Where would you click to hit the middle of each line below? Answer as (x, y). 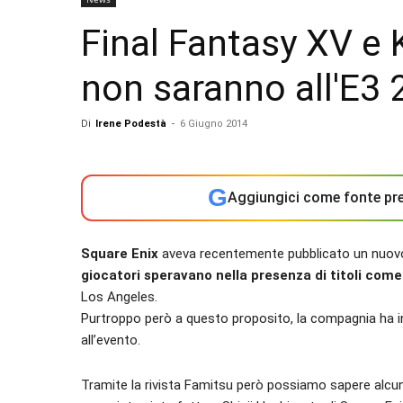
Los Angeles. (119, 297)
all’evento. (111, 340)
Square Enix (120, 254)
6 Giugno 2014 (214, 124)
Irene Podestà (131, 124)
